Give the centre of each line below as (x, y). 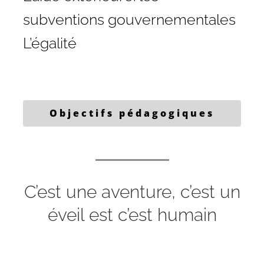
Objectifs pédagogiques (132, 113)
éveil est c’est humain (132, 215)
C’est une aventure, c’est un (132, 192)
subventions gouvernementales (129, 19)
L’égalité (49, 43)
